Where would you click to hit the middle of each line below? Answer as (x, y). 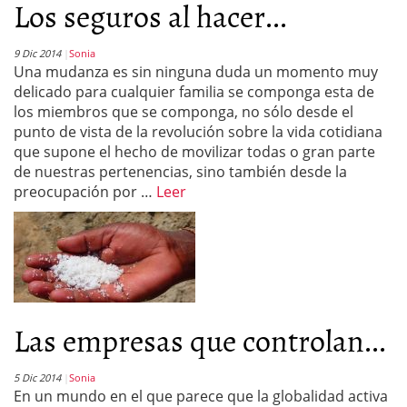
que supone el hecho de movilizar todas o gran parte (194, 152)
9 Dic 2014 (37, 53)
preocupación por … (85, 192)
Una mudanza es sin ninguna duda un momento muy (196, 72)
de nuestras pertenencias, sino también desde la (180, 172)
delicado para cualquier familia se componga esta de (194, 92)
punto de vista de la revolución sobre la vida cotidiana (198, 132)
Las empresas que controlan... (200, 339)
